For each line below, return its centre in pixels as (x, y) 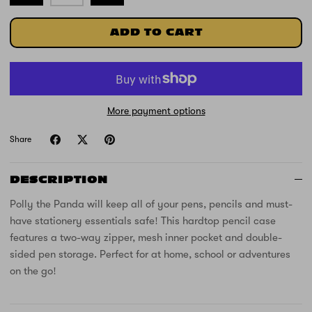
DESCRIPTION (59, 180)
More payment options (156, 111)
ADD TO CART (156, 33)
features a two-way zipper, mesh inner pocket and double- (146, 238)
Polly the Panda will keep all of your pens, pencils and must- (151, 204)
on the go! (33, 271)
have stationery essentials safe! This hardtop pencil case (143, 221)
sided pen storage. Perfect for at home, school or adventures (150, 255)
